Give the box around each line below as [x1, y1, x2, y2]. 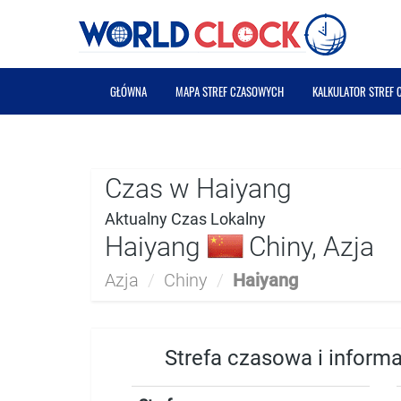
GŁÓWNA [110, 82, 147, 100]
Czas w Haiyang [105, 173, 292, 204]
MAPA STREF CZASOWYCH [175, 82, 284, 100]
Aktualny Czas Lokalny [105, 209, 266, 228]
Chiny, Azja [243, 231, 374, 262]
